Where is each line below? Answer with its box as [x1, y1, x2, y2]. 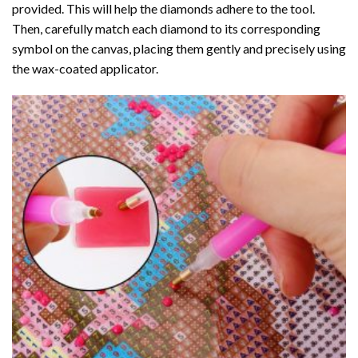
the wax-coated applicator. [12, 61, 158, 77]
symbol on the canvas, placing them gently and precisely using [12, 41, 346, 57]
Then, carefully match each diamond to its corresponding [12, 21, 320, 37]
